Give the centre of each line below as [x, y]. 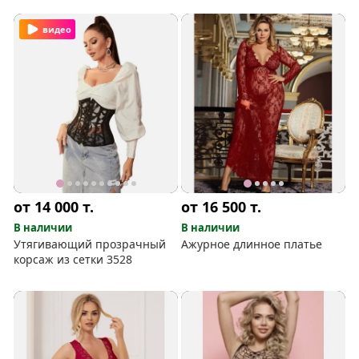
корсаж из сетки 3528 [73, 259]
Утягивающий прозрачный [90, 244]
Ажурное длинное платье [252, 244]
